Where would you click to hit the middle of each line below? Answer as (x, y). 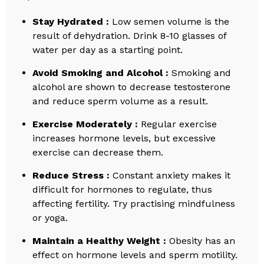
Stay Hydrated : (71, 22)
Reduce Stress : (71, 176)
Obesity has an (201, 241)
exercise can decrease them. (98, 153)
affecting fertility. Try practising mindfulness (134, 204)
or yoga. (50, 218)
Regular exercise (178, 124)
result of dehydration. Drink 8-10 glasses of (130, 36)
